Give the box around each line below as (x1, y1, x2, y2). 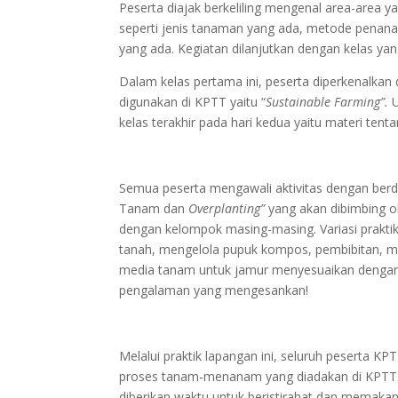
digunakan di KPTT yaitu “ (119, 93, 267, 110)
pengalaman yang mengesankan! (119, 282, 309, 298)
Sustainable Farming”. (266, 93, 393, 110)
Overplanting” (188, 200, 266, 217)
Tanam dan (119, 200, 189, 217)
